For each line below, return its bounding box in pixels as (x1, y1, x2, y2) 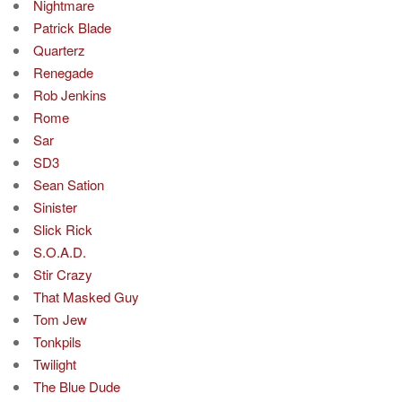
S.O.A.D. (33, 241, 86, 261)
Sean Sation (33, 174, 104, 194)
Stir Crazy (33, 264, 92, 284)
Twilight (33, 354, 76, 373)
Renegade (33, 62, 93, 82)
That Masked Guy (33, 286, 139, 306)
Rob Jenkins (33, 84, 107, 104)
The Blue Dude (33, 376, 120, 396)
